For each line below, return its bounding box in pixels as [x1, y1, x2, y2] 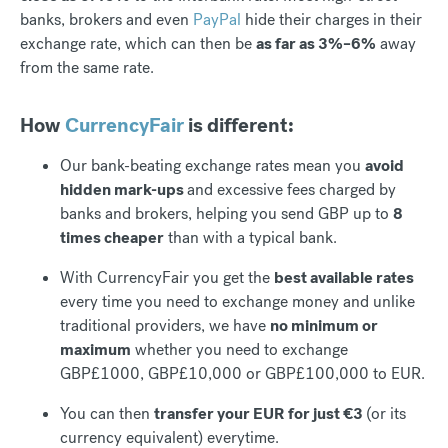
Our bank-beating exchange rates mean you [60, 155, 365, 177]
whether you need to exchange [131, 339, 348, 361]
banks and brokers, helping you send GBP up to [60, 203, 393, 225]
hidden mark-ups [60, 179, 187, 201]
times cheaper [60, 227, 164, 249]
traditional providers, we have [60, 315, 270, 337]
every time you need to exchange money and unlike [60, 291, 415, 313]
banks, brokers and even [20, 9, 193, 31]
